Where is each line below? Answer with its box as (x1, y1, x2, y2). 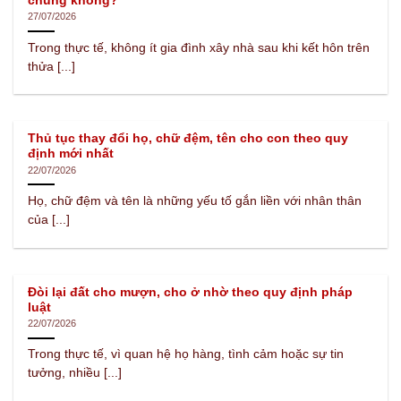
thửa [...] (28, 60, 76, 74)
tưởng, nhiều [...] (28, 366, 123, 380)
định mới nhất (28, 147, 115, 161)
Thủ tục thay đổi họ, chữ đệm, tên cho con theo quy (28, 132, 349, 146)
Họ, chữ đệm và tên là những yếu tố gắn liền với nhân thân (28, 194, 363, 209)
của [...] (28, 213, 71, 227)
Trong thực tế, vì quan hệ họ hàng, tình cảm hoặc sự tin (28, 347, 345, 362)
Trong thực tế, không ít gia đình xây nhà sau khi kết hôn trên (28, 41, 371, 55)
